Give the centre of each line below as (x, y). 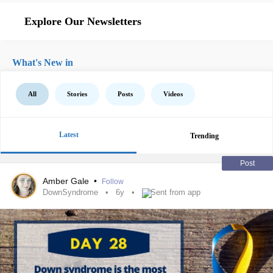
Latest (69, 135)
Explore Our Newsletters (83, 21)
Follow (113, 182)
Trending (204, 136)
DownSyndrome (70, 193)
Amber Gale (67, 181)
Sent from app (175, 193)
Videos (173, 94)
